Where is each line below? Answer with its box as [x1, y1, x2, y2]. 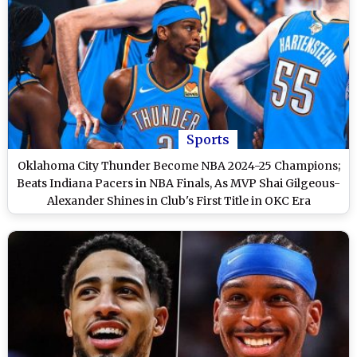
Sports [186, 131, 229, 147]
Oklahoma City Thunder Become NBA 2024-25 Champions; [17, 158, 340, 173]
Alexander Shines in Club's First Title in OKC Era [46, 193, 311, 208]
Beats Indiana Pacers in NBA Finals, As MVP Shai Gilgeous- [17, 175, 340, 190]
